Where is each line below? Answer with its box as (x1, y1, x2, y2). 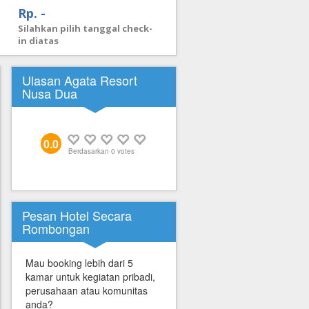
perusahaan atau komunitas (26, 283, 148, 297)
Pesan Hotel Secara (22, 206, 132, 224)
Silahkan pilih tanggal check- (18, 22, 152, 34)
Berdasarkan (68, 146, 111, 156)
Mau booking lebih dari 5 (26, 256, 133, 270)
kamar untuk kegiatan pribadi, (26, 270, 155, 283)
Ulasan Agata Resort (22, 71, 137, 89)
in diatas (18, 34, 59, 47)
